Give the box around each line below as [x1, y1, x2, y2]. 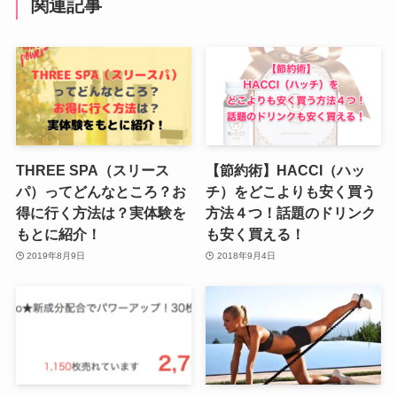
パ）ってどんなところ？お [15, 183, 186, 200]
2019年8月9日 [27, 250, 86, 261]
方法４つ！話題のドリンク [206, 205, 377, 222]
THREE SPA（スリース [15, 162, 169, 179]
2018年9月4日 [216, 250, 276, 261]
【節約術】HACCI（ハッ [206, 162, 366, 179]
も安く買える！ [206, 226, 306, 243]
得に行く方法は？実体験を [15, 205, 186, 222]
